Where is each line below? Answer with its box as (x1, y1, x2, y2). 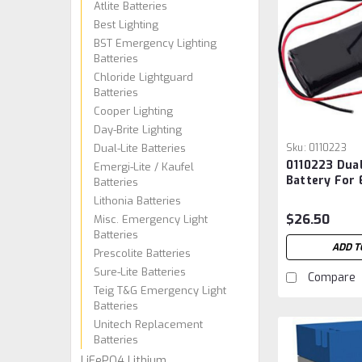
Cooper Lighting (94, 103, 173, 118)
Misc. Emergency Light (94, 212, 208, 226)
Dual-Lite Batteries (94, 141, 186, 155)
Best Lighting (94, 17, 158, 32)
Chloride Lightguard (94, 69, 193, 84)
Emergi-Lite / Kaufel (94, 159, 194, 174)
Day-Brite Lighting (94, 122, 182, 137)
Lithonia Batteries (94, 193, 181, 208)
